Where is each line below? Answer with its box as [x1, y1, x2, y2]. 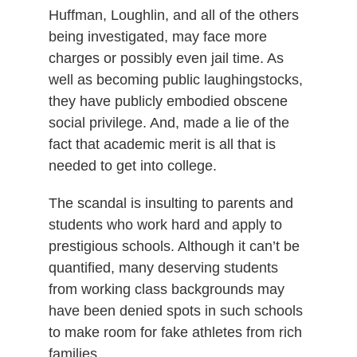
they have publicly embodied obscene [48, 92, 288, 109]
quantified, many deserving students [48, 259, 278, 276]
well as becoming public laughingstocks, [48, 71, 303, 88]
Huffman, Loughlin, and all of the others [48, 6, 299, 23]
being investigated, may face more [48, 28, 267, 45]
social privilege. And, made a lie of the [48, 114, 289, 131]
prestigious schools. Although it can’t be [48, 237, 300, 254]
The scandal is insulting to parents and [48, 194, 293, 211]
